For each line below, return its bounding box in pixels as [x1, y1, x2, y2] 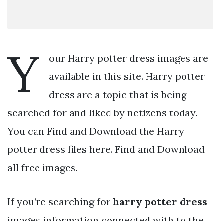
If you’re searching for [7, 195, 113, 208]
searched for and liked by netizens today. [7, 106, 197, 119]
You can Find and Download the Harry [7, 124, 184, 137]
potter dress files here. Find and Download [7, 143, 205, 155]
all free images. [7, 161, 77, 174]
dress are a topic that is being [49, 88, 186, 101]
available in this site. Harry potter [49, 70, 205, 82]
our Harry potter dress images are [49, 51, 208, 64]
